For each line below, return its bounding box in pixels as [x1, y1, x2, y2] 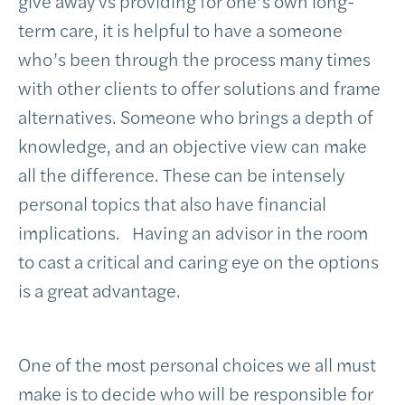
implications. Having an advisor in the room [18, 219, 368, 245]
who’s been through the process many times [18, 45, 371, 71]
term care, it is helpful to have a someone [18, 16, 343, 42]
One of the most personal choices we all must [18, 351, 376, 377]
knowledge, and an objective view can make [18, 132, 367, 158]
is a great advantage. [18, 277, 181, 303]
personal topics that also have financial [18, 190, 326, 216]
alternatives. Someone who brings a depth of [18, 103, 373, 129]
